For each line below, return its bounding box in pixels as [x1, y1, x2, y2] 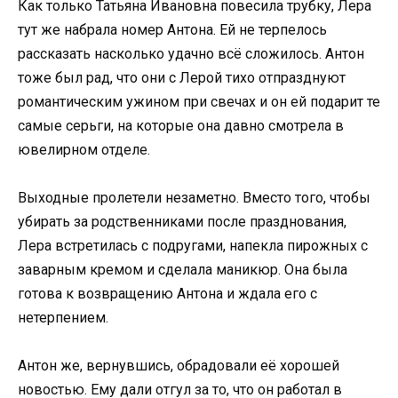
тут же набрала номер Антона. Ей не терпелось [18, 21, 327, 39]
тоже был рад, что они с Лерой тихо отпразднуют [18, 69, 346, 87]
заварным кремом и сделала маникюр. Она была [18, 261, 347, 279]
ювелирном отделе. [18, 141, 150, 159]
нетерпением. [18, 309, 108, 327]
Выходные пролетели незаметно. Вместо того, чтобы [18, 189, 370, 207]
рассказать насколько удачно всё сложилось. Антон [18, 45, 364, 63]
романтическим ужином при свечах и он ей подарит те [18, 93, 380, 111]
